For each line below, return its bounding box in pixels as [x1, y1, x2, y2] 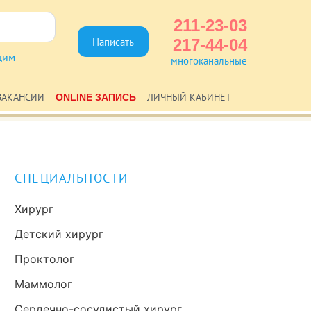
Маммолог [15, 277, 73, 291]
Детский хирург [15, 227, 104, 241]
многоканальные [171, 54, 247, 67]
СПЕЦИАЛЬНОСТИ [15, 170, 128, 186]
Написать [92, 35, 134, 49]
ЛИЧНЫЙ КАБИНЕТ [147, 91, 231, 103]
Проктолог [15, 252, 75, 266]
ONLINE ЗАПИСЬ [56, 92, 136, 103]
